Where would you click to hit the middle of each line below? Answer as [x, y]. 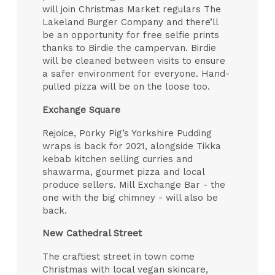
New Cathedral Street [92, 234]
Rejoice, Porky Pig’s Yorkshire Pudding [127, 133]
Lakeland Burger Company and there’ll [130, 22]
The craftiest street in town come [119, 256]
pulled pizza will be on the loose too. [126, 87]
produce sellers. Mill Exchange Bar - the [134, 184]
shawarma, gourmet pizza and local [124, 172]
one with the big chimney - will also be [130, 197]
